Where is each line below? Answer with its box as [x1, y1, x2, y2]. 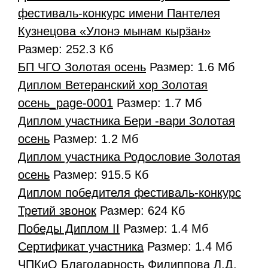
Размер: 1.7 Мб [113, 96, 202, 109]
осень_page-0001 [18, 96, 113, 109]
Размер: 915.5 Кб [50, 167, 148, 181]
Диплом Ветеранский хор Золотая [18, 78, 208, 92]
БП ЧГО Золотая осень [18, 60, 146, 74]
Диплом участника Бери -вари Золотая [18, 114, 235, 127]
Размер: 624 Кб [96, 203, 185, 217]
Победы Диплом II [18, 221, 120, 235]
